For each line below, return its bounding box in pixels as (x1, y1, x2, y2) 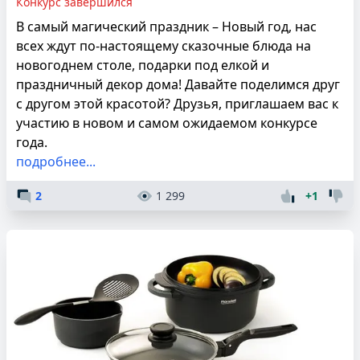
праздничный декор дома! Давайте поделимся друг (16, 75, 340, 93)
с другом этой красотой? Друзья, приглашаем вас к (16, 94, 338, 112)
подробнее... (16, 152, 96, 170)
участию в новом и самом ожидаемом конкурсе (16, 113, 317, 132)
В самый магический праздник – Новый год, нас (16, 17, 317, 35)
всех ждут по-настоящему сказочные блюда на (16, 36, 311, 55)
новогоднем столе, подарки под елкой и (16, 55, 269, 74)
